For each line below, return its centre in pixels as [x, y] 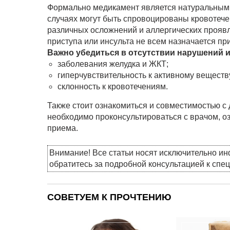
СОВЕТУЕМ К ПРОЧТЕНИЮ [109, 197]
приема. [63, 128]
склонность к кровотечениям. [113, 87]
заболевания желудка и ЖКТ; [113, 64]
